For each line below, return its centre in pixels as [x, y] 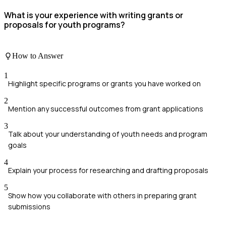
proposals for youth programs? [65, 25]
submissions [29, 206]
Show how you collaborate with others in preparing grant [102, 195]
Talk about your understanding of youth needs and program [108, 134]
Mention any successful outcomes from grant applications [106, 108]
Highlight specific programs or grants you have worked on [104, 83]
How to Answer [38, 55]
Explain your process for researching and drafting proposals [108, 170]
